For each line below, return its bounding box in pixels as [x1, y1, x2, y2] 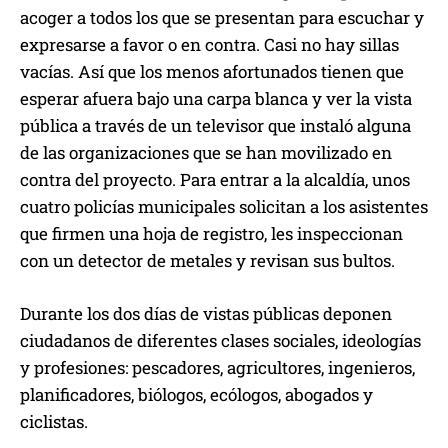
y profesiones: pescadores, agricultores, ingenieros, [20, 356, 415, 380]
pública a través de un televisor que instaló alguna [20, 114, 411, 138]
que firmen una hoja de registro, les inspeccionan [20, 222, 403, 246]
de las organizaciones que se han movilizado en [20, 141, 392, 165]
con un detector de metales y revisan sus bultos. [20, 249, 395, 273]
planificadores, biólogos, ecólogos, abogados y [20, 383, 373, 407]
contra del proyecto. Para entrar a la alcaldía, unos [20, 168, 410, 192]
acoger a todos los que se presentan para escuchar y [20, 6, 424, 30]
